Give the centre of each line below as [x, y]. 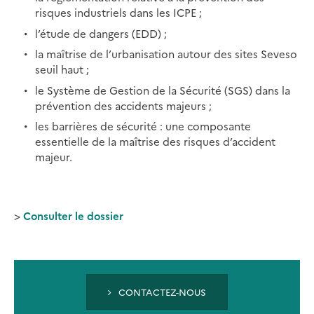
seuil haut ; [62, 69]
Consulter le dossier [73, 216]
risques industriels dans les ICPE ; [118, 13]
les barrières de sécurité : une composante [143, 126]
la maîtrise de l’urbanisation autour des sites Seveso [166, 54]
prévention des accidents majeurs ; [123, 105]
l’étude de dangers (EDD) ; [101, 33]
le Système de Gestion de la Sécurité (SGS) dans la [163, 90]
